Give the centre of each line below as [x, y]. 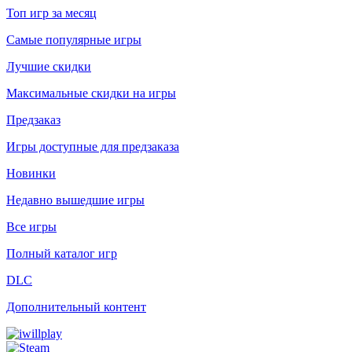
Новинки [31, 173]
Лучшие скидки [49, 66]
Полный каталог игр [62, 253]
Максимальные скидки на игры [91, 93]
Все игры [31, 227]
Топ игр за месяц [51, 13]
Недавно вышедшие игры [75, 200]
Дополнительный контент [76, 307]
